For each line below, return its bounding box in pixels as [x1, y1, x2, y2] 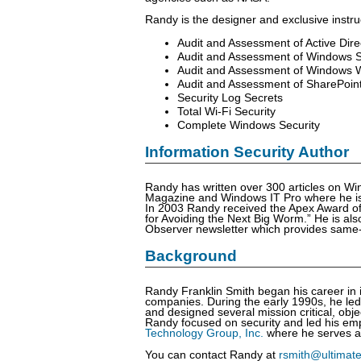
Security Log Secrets [177, 92, 283, 105]
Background [145, 247, 237, 265]
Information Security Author [145, 143, 349, 161]
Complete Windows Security [177, 119, 320, 132]
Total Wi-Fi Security [177, 106, 276, 118]
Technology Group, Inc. [145, 327, 263, 340]
